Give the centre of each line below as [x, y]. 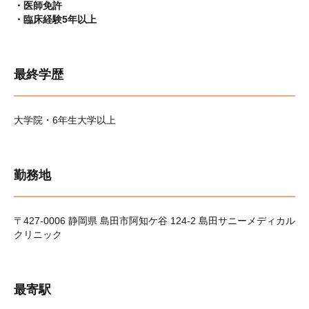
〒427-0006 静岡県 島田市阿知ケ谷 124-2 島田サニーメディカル [154, 221]
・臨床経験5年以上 [55, 19]
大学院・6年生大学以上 [65, 120]
